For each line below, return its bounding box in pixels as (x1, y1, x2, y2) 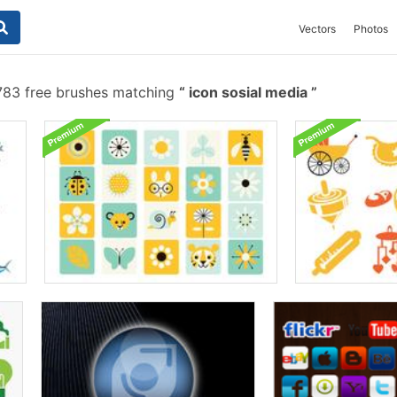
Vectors (299, 22, 336, 35)
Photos (354, 22, 388, 35)
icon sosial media (185, 83, 311, 101)
